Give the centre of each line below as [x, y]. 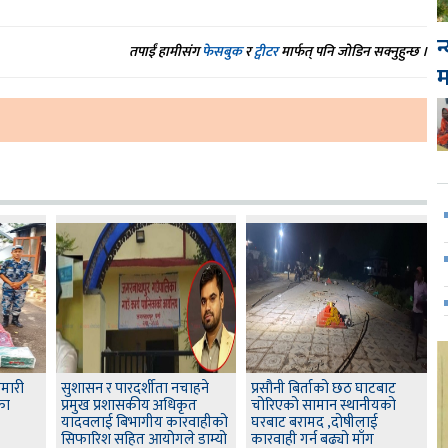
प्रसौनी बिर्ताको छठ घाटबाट [324, 389]
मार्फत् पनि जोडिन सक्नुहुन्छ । [353, 52]
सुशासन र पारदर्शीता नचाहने [134, 389]
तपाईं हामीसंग [166, 52]
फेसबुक [222, 52]
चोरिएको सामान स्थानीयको [324, 406]
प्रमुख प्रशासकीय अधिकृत [128, 406]
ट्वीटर [266, 52]
